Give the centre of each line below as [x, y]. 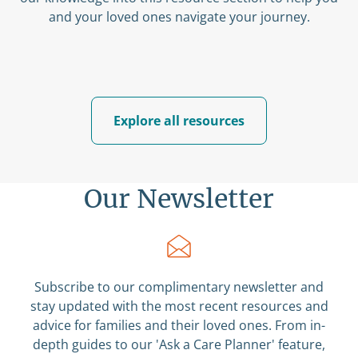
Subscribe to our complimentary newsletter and [179, 287]
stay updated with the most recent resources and [179, 306]
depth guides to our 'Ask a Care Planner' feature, [179, 345]
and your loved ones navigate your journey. [179, 17]
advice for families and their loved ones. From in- [179, 326]
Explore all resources [179, 121]
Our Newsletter [179, 199]
